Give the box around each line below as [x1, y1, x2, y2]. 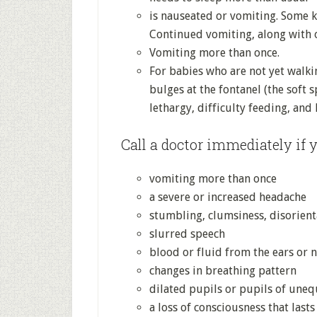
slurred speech [149, 227, 225, 241]
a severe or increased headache [149, 190, 306, 204]
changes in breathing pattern [149, 264, 296, 277]
